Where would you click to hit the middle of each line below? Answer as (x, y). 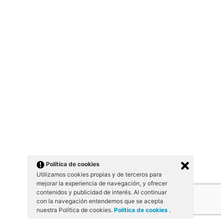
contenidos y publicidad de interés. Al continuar (102, 192)
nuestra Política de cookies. (75, 210)
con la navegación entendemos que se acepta (100, 201)
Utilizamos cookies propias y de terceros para (99, 174)
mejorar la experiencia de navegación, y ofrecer (102, 183)
